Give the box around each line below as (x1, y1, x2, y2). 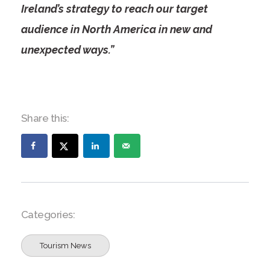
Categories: (20, 209, 75, 221)
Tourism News (39, 241, 91, 251)
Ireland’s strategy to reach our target (20, 2, 208, 16)
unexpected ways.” (20, 43, 114, 57)
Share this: (20, 112, 69, 125)
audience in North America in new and (20, 23, 212, 36)
